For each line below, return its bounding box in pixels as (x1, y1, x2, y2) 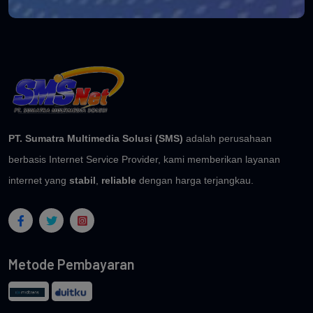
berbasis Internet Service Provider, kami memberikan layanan (8, 154, 280, 166)
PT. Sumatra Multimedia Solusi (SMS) (8, 133, 183, 145)
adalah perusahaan (183, 133, 272, 145)
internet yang (8, 175, 69, 187)
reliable (101, 175, 136, 187)
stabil (69, 175, 96, 187)
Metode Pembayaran (8, 256, 135, 273)
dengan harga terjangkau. (136, 175, 254, 187)
